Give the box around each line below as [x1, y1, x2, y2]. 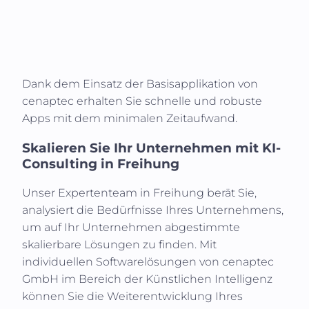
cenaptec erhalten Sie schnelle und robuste [22, 94, 262, 108]
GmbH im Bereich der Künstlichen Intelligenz [22, 272, 272, 286]
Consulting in [22, 155, 117, 172]
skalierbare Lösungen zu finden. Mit [22, 238, 217, 252]
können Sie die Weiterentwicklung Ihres [22, 290, 243, 303]
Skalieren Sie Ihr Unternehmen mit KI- [22, 139, 281, 156]
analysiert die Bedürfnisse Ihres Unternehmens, [22, 203, 283, 217]
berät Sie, [204, 186, 257, 200]
